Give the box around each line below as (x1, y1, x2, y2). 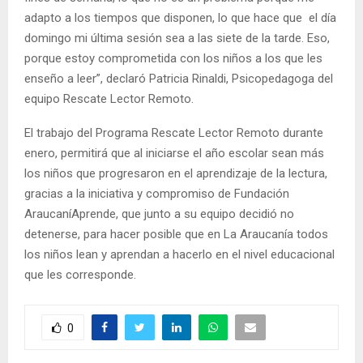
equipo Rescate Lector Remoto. (24, 91, 194, 106)
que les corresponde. (24, 267, 136, 282)
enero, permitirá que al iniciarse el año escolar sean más (24, 145, 324, 160)
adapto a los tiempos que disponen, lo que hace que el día (24, 10, 336, 25)
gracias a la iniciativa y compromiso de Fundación (24, 186, 289, 201)
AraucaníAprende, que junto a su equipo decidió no (24, 206, 294, 221)
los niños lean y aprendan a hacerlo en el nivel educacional (24, 246, 335, 262)
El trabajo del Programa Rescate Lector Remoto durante (24, 125, 323, 140)
